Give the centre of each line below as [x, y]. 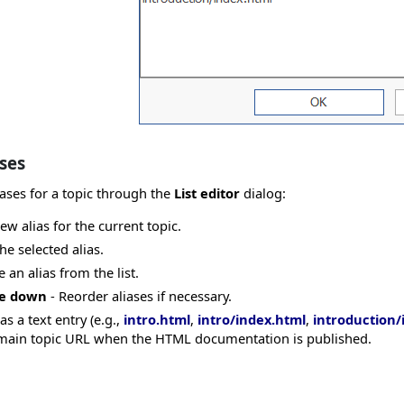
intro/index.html [252, 319]
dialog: [263, 193]
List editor [207, 193]
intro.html [157, 319]
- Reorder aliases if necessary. [139, 296]
